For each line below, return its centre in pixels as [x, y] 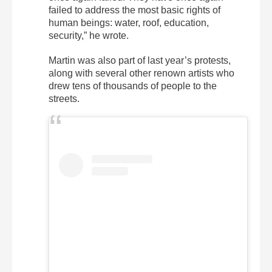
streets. [64, 98]
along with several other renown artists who [141, 73]
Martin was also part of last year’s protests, [140, 60]
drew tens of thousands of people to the [133, 86]
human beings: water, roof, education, [129, 22]
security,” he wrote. [89, 35]
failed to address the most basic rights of [134, 10]
